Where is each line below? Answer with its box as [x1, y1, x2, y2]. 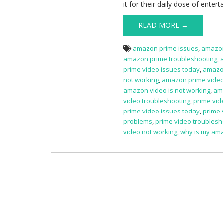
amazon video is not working [123, 86, 211, 95]
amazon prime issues [133, 44, 199, 53]
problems [123, 117, 153, 126]
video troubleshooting [123, 96, 191, 106]
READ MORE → [138, 20, 189, 30]
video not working [123, 127, 178, 137]
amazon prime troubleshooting [123, 54, 218, 64]
